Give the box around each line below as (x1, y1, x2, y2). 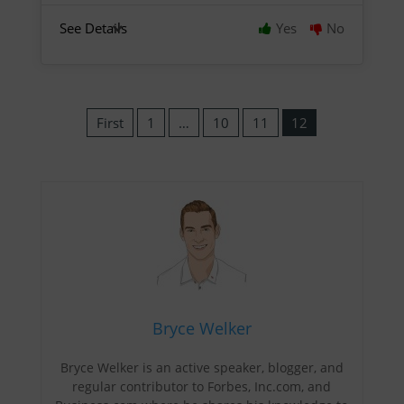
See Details (59, 18, 127, 37)
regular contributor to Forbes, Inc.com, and (72, 377, 332, 395)
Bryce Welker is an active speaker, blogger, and (60, 358, 344, 376)
